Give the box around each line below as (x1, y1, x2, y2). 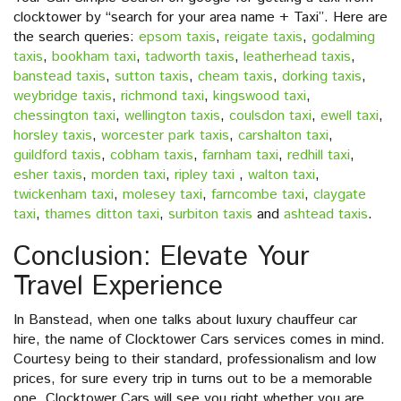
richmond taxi (121, 86, 204, 107)
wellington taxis (124, 106, 220, 127)
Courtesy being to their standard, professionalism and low (13, 349, 376, 371)
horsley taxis (13, 125, 92, 147)
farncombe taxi (211, 184, 304, 206)
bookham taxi (52, 47, 136, 68)
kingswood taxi (213, 86, 306, 107)
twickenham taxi (13, 184, 114, 206)
